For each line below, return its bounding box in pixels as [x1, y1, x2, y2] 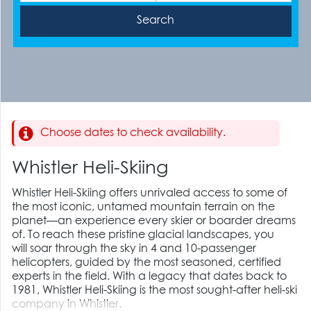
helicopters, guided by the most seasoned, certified [12, 258, 282, 268]
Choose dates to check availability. [40, 128, 226, 138]
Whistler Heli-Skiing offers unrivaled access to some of [12, 188, 288, 199]
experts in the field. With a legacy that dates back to [12, 271, 287, 282]
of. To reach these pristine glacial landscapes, [12, 230, 255, 240]
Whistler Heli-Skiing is [42, 285, 146, 296]
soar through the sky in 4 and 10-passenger [30, 244, 257, 254]
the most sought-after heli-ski [146, 285, 298, 296]
